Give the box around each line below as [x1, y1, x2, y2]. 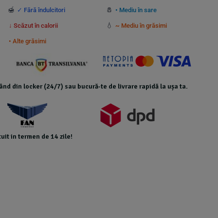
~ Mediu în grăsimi [115, 22, 167, 29]
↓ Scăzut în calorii [8, 22, 58, 29]
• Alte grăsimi [8, 37, 46, 45]
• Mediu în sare [115, 6, 157, 14]
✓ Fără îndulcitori [17, 6, 65, 14]
